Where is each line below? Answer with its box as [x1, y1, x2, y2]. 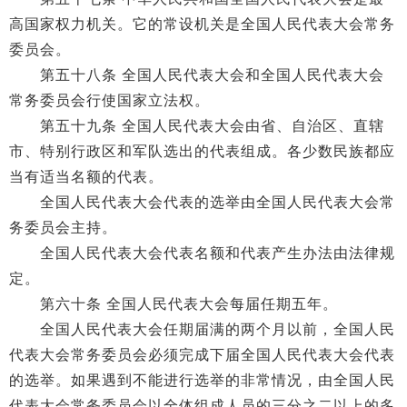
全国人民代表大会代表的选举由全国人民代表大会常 [9, 194, 395, 210]
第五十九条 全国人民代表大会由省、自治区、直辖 [9, 118, 384, 134]
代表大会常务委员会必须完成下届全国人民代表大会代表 [9, 347, 395, 362]
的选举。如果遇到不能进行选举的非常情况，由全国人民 [9, 372, 395, 388]
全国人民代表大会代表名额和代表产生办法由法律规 [9, 245, 395, 261]
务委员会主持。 [9, 220, 117, 235]
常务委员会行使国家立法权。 [9, 93, 210, 108]
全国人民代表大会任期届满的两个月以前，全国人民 [9, 322, 395, 337]
